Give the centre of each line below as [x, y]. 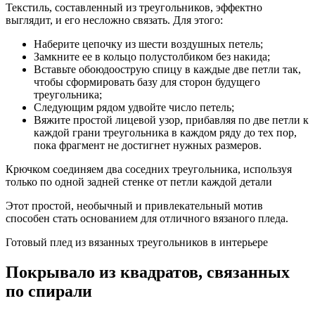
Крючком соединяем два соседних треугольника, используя [149, 169]
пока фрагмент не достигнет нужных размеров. [148, 145]
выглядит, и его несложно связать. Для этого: [114, 20]
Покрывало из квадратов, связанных [148, 272]
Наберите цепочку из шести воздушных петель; [148, 44]
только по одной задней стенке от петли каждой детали [139, 181]
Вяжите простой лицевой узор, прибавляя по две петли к [171, 120]
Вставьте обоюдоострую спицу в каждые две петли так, [167, 69]
